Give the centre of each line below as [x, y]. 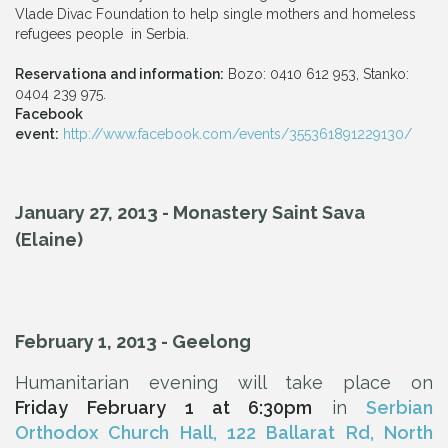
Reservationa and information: [119, 73]
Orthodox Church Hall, [121, 432]
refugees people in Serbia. [102, 33]
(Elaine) [49, 239]
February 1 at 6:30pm [200, 407]
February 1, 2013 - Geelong [133, 341]
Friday [41, 407]
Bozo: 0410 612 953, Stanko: [316, 73]
